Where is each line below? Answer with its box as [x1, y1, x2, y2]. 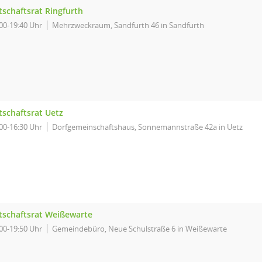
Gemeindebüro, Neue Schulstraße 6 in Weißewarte [52, 223, 227, 234]
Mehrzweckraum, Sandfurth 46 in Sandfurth [52, 20, 204, 30]
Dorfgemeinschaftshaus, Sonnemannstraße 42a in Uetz [52, 122, 243, 132]
